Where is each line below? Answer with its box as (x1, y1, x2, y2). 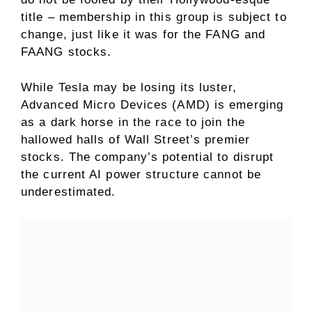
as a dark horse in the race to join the (21, 115, 245, 129)
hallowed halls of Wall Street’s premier (21, 132, 250, 146)
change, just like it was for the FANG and (21, 28, 266, 42)
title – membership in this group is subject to (21, 10, 287, 24)
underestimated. (21, 185, 116, 198)
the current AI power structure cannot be (21, 167, 262, 181)
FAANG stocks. (21, 45, 112, 59)
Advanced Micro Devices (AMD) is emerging (21, 97, 284, 111)
